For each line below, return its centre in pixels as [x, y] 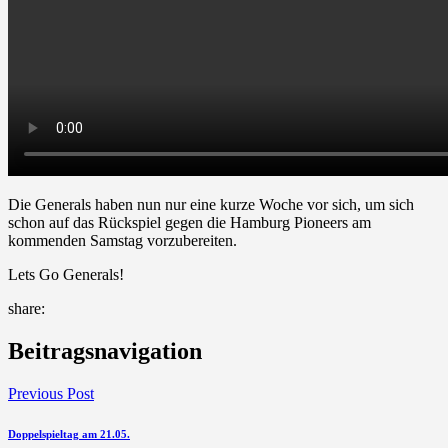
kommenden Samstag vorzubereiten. [122, 240]
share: [26, 308]
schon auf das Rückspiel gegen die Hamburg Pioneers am [189, 222]
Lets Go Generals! [66, 274]
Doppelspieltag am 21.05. [69, 433]
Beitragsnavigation [105, 350]
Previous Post [51, 393]
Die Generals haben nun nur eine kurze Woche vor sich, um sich [211, 204]
